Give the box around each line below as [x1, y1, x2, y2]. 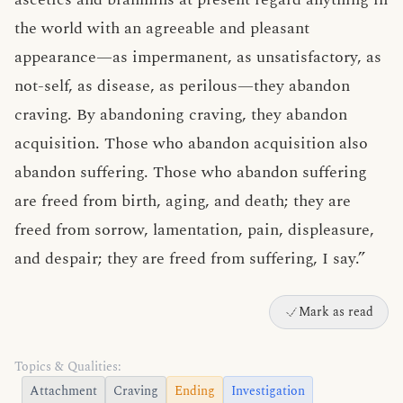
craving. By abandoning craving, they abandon [14, 103, 347, 127]
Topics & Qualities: [14, 357, 121, 376]
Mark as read [299, 302, 373, 321]
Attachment [30, 381, 97, 400]
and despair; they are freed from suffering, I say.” [14, 246, 365, 271]
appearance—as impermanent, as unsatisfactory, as [14, 45, 381, 69]
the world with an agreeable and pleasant [14, 16, 309, 40]
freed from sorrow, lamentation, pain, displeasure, [14, 218, 374, 242]
